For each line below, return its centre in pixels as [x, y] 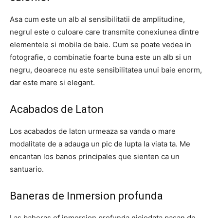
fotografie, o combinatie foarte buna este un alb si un [101, 57]
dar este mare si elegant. [52, 82]
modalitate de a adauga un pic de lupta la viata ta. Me [100, 144]
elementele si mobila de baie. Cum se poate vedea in [100, 45]
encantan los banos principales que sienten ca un [95, 156]
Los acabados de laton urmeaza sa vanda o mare [93, 131]
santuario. [27, 169]
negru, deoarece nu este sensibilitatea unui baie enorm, [106, 70]
